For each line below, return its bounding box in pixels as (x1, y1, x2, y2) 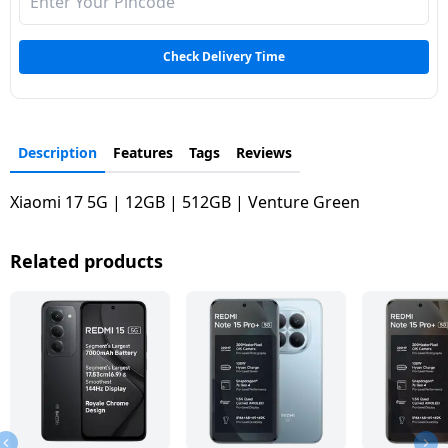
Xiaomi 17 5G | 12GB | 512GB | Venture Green (10, 190, 360, 213)
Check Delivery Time (163, 47, 285, 65)
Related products (10, 248, 163, 273)
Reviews (236, 142, 292, 162)
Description (18, 142, 97, 162)
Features (113, 142, 173, 162)
